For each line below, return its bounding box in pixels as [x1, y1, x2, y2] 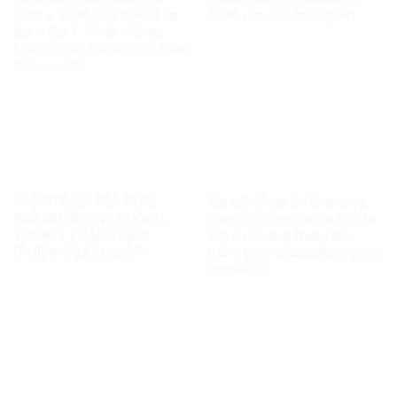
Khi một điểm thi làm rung [206, 193, 365, 210]
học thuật [206, 261, 266, 277]
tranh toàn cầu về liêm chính [206, 244, 384, 261]
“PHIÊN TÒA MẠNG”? [12, 244, 146, 261]
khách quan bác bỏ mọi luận [12, 41, 187, 58]
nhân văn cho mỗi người [206, 7, 355, 24]
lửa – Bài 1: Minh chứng [12, 24, 160, 41]
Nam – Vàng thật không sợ [12, 7, 178, 24]
